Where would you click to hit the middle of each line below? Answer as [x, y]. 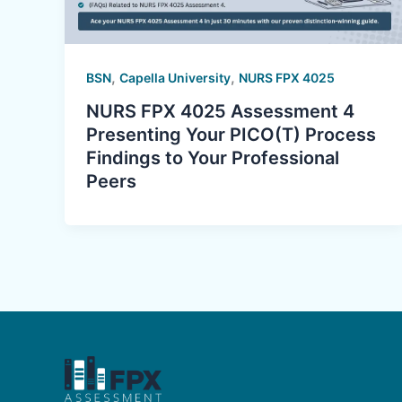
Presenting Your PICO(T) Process [231, 135]
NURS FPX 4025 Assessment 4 [220, 112]
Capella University [175, 77]
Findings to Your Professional [213, 158]
